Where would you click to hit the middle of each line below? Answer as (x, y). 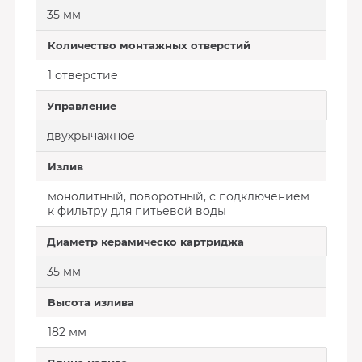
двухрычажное (90, 136)
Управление (81, 106)
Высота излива (90, 302)
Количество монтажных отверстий (149, 45)
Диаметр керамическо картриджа (145, 242)
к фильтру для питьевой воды (137, 211)
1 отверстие (82, 75)
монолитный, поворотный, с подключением (178, 196)
